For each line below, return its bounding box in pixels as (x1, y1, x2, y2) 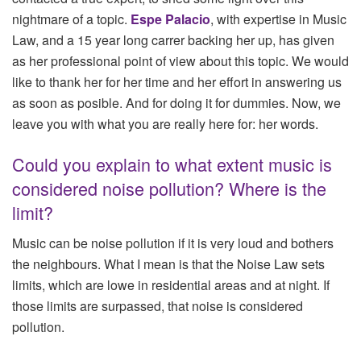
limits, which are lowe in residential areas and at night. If (12, 276, 330, 295)
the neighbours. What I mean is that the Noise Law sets (12, 255, 325, 274)
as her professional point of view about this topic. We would (12, 51, 349, 70)
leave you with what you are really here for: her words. (12, 114, 318, 133)
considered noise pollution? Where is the (12, 175, 326, 201)
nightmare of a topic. (12, 9, 127, 28)
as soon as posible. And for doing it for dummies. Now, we (12, 93, 341, 112)
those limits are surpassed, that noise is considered (12, 297, 303, 316)
